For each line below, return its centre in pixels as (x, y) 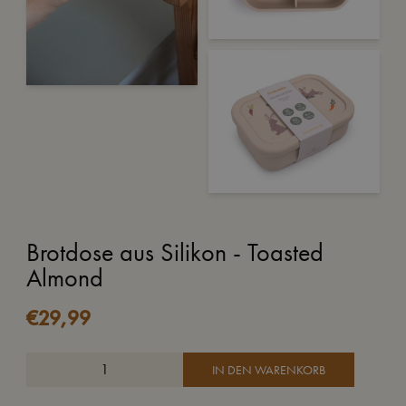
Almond (64, 277)
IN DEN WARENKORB (268, 370)
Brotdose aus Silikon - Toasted (174, 252)
